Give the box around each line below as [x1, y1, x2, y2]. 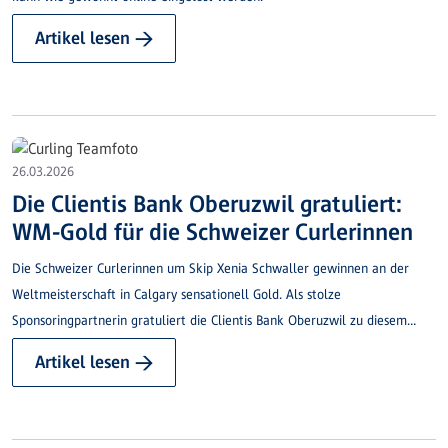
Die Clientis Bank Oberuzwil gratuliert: [12, 190, 402, 218]
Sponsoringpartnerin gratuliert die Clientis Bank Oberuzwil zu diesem [12, 313, 407, 329]
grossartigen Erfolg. [12, 339, 123, 355]
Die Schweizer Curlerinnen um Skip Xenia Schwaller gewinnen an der [12, 261, 409, 277]
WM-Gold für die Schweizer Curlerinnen [12, 218, 413, 246]
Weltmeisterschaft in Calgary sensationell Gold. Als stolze [12, 287, 341, 303]
